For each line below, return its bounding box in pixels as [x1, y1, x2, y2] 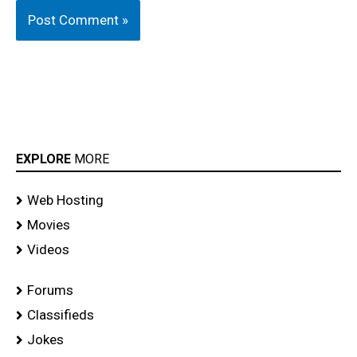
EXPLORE [16, 151, 74, 167]
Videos [27, 241, 69, 258]
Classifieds [27, 307, 94, 324]
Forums [27, 282, 73, 299]
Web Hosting [27, 192, 104, 209]
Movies [27, 217, 70, 233]
